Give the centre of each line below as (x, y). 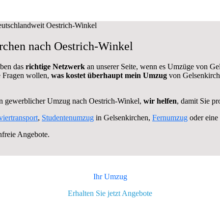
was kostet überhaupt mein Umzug (109, 76)
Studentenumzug (68, 118)
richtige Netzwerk (56, 67)
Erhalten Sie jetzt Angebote (110, 193)
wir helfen (160, 101)
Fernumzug (170, 118)
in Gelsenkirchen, (123, 118)
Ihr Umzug (110, 177)
